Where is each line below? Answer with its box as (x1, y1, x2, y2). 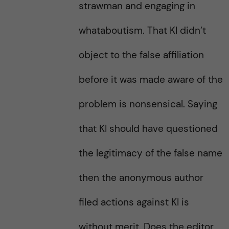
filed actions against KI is (78, 196, 189, 209)
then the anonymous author (78, 171, 203, 184)
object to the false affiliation (78, 49, 204, 61)
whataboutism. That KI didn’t (78, 24, 206, 37)
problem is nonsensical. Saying (78, 98, 217, 110)
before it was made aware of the (78, 73, 223, 86)
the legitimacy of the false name (78, 147, 222, 159)
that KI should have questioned (78, 122, 218, 135)
